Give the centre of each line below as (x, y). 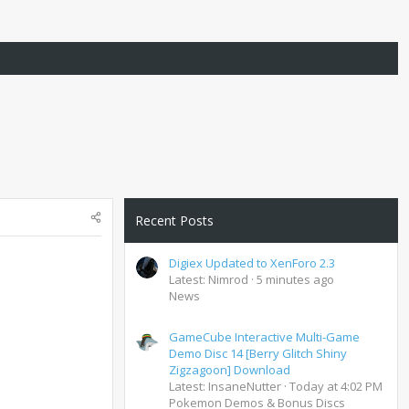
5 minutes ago (295, 279)
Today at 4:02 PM (336, 387)
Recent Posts (174, 220)
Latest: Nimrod (209, 279)
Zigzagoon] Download (230, 370)
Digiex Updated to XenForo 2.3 (252, 262)
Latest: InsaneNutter (225, 387)
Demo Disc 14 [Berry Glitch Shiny (258, 354)
